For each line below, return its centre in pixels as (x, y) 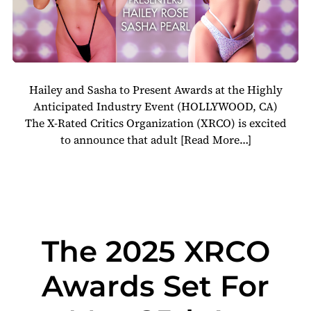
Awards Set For (155, 286)
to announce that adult (120, 139)
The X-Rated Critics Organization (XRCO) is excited (155, 123)
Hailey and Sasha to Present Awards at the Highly (155, 89)
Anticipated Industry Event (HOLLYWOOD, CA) (155, 106)
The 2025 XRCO (155, 251)
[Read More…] (216, 139)
